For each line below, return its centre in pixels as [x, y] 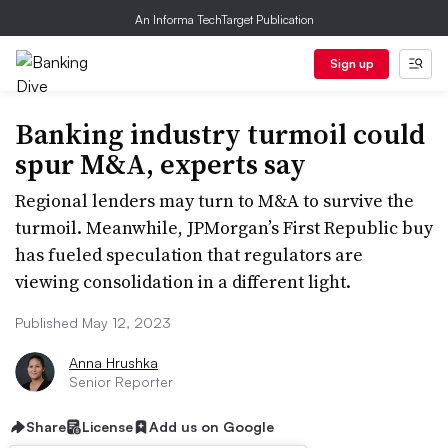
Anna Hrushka [113, 362]
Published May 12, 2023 [93, 322]
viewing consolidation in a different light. [183, 281]
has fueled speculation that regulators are [189, 254]
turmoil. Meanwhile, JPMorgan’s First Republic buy [224, 227]
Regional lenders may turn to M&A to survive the [214, 200]
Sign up [351, 63]
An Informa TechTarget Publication [224, 19]
